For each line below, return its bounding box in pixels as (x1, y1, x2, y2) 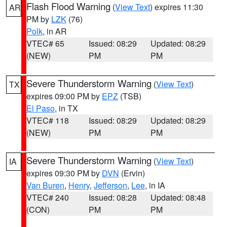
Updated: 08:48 (150, 192, 206, 203)
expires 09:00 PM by (26, 90, 102, 102)
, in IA (145, 179, 165, 191)
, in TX (55, 102, 78, 114)
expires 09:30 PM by (26, 167, 102, 179)
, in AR (43, 25, 67, 37)
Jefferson (94, 179, 127, 191)
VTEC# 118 (26, 115, 69, 126)
